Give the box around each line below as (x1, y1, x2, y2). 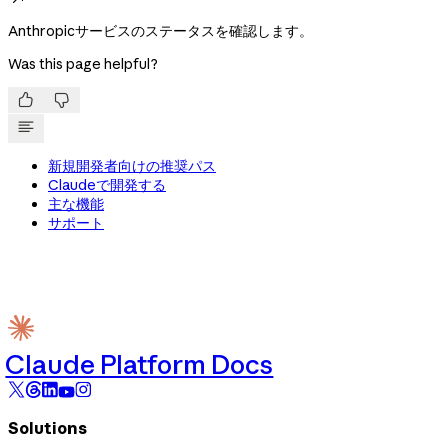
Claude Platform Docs (5, 347, 274, 381)
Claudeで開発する (48, 176, 166, 195)
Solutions (8, 418, 87, 439)
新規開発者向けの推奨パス (48, 157, 216, 176)
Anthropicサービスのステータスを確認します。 (8, 22, 313, 41)
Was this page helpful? (8, 55, 158, 74)
